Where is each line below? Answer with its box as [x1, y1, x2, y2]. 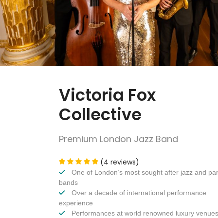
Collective [59, 103, 142, 127]
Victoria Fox [59, 84, 156, 107]
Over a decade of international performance [70, 189, 206, 197]
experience [59, 199, 93, 207]
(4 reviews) [100, 157, 139, 167]
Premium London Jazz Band [59, 133, 178, 145]
